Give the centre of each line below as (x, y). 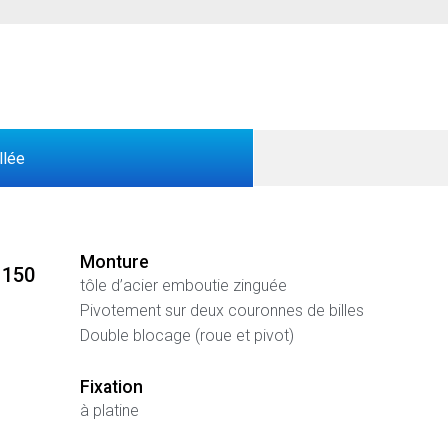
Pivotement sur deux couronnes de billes (221, 310)
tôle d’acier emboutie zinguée (183, 285)
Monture (114, 261)
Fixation (111, 387)
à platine (109, 411)
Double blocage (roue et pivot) (186, 335)
